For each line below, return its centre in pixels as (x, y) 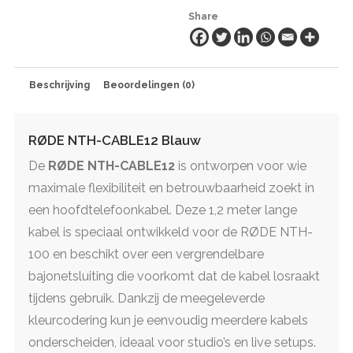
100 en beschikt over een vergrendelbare (146, 254)
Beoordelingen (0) (149, 85)
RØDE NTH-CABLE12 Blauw (115, 141)
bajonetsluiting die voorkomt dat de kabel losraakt (174, 276)
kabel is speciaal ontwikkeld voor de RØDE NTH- (171, 232)
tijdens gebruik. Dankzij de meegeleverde (147, 298)
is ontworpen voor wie (241, 165)
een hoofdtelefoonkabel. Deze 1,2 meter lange (163, 210)
